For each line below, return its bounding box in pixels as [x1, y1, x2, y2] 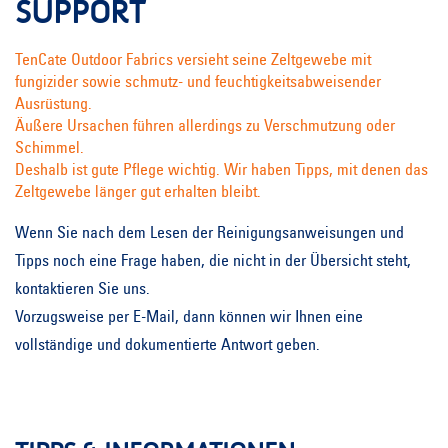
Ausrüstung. [15, 97, 92, 113]
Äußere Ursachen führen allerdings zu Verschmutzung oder [15, 119, 395, 135]
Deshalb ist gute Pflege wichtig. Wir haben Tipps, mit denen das [15, 163, 428, 179]
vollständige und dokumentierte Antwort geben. [15, 338, 320, 354]
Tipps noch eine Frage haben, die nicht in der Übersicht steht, [15, 254, 411, 270]
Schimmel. [15, 141, 84, 157]
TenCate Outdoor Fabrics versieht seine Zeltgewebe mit [15, 53, 371, 69]
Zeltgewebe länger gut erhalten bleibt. [15, 185, 261, 201]
